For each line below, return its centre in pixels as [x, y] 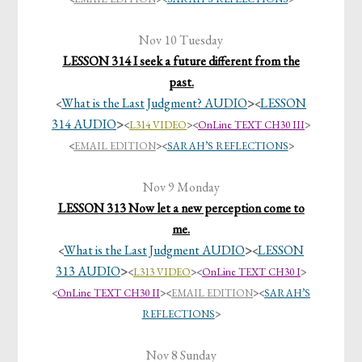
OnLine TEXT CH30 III [251, 125]
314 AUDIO [84, 124]
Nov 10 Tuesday [181, 40]
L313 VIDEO [162, 272]
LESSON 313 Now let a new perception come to [181, 208]
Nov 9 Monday [181, 187]
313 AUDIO [88, 271]
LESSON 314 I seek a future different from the [181, 61]
